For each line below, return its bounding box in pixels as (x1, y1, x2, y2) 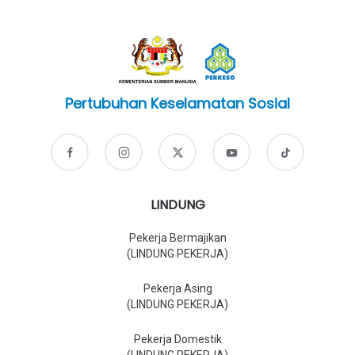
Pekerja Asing (143, 282, 212, 296)
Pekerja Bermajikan (128, 231, 227, 245)
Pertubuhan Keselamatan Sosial (65, 94, 290, 114)
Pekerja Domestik (133, 333, 222, 346)
